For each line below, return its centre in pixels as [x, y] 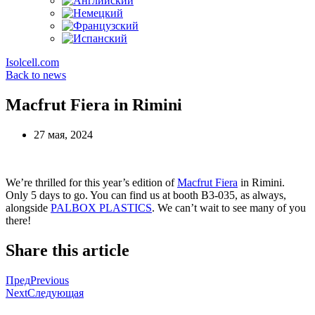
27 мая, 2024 [63, 134]
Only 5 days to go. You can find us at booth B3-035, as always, [146, 195]
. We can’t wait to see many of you [229, 207]
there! [18, 220]
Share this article [67, 250]
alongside [28, 207]
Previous [50, 280]
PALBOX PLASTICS [101, 207]
